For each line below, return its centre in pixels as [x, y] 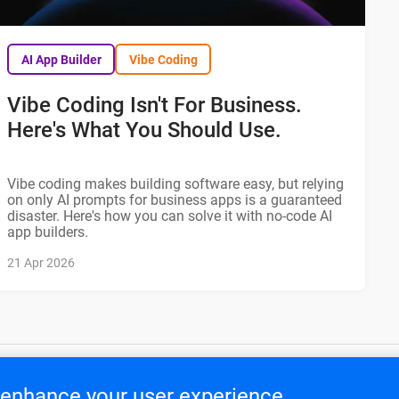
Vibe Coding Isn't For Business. [155, 106]
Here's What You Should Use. [145, 130]
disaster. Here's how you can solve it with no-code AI [170, 216]
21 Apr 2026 [41, 263]
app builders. [48, 232]
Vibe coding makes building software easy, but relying [176, 184]
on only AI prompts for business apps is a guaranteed [175, 200]
